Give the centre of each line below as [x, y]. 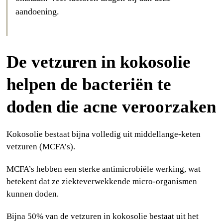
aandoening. [38, 12]
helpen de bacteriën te [89, 85]
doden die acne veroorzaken [111, 107]
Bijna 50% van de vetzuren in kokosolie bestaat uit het [103, 217]
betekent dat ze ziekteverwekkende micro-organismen [102, 182]
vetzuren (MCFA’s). [41, 147]
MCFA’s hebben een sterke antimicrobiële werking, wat [104, 169]
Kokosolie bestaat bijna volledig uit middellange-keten [104, 134]
